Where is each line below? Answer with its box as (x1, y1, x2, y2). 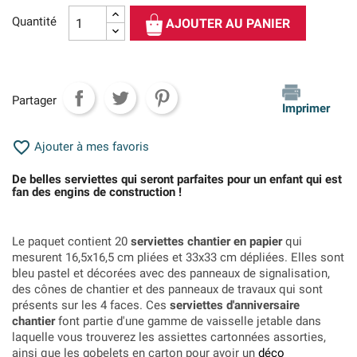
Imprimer (282, 101, 331, 116)
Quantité (12, 14, 57, 29)
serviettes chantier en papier (131, 234, 282, 249)
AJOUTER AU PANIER (166, 16, 291, 32)
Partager (12, 92, 57, 108)
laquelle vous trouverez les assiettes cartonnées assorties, (12, 330, 326, 344)
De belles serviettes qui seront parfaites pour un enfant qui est (12, 172, 342, 186)
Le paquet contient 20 (12, 234, 131, 249)
